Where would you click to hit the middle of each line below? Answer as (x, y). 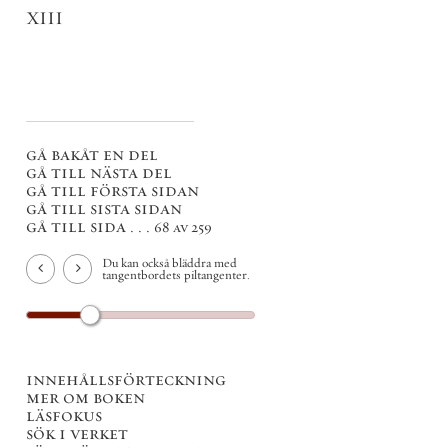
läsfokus (64, 414)
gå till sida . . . (90, 226)
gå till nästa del (99, 172)
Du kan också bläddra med (169, 262)
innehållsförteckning (126, 378)
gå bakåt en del (92, 154)
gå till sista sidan (104, 208)
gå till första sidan (112, 190)
